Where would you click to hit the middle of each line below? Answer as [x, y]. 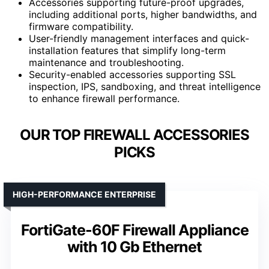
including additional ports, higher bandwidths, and [143, 14]
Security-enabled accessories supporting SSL [132, 74]
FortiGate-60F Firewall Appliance [134, 230]
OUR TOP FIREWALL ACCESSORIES [134, 134]
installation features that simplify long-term [127, 50]
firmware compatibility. [81, 26]
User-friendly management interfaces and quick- [139, 38]
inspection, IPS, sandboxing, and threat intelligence [145, 86]
